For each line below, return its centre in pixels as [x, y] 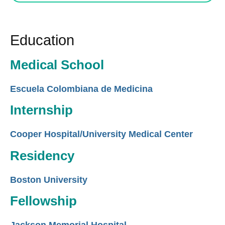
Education [42, 40]
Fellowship [43, 201]
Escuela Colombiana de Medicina [81, 89]
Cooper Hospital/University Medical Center [101, 134]
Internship [41, 110]
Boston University [49, 180]
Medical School [57, 65]
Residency [42, 155]
